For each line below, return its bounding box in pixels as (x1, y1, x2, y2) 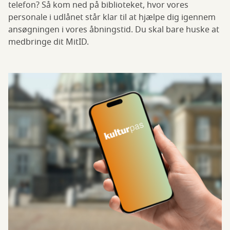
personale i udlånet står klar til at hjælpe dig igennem (8, 11, 216, 24)
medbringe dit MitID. (8, 36, 89, 48)
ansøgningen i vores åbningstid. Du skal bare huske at (8, 24, 219, 36)
